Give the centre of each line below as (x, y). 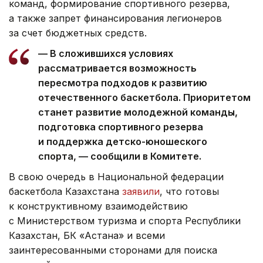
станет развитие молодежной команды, (138, 112)
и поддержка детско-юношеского (123, 142)
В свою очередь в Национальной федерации (116, 177)
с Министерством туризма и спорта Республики (125, 221)
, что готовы (189, 192)
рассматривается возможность (117, 68)
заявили (141, 192)
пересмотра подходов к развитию (123, 83)
